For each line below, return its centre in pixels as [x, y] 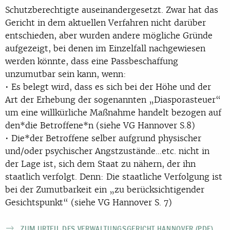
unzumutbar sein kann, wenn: [66, 74]
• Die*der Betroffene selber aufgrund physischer [103, 138]
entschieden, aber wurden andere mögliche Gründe [109, 35]
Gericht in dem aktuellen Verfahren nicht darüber [106, 22]
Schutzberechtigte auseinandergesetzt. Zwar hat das [112, 9]
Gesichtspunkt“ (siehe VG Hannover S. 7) [89, 202]
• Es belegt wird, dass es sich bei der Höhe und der [108, 87]
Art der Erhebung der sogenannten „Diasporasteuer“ [113, 99]
